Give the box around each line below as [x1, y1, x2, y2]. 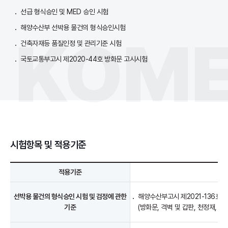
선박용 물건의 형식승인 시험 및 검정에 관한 [13, 192, 127, 201]
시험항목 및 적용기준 [10, 139, 86, 151]
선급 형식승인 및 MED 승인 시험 [20, 8, 108, 16]
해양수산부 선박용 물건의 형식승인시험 [20, 23, 125, 32]
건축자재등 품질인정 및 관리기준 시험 [20, 39, 121, 48]
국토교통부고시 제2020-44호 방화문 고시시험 [20, 55, 147, 64]
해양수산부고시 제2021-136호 [138, 192, 221, 201]
